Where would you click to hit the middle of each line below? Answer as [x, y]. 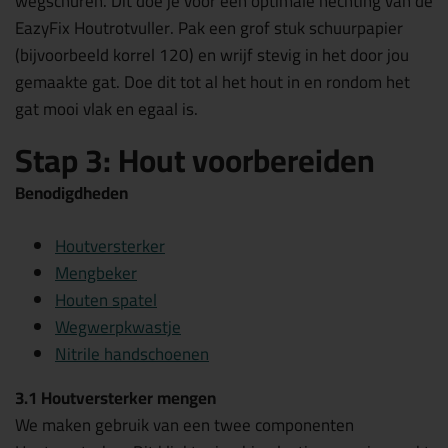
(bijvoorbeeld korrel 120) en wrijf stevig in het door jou [212, 54]
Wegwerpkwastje [118, 326]
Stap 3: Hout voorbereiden [195, 160]
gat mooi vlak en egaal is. [106, 108]
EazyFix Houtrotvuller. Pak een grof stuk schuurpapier [209, 27]
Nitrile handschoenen [132, 353]
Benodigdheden [71, 193]
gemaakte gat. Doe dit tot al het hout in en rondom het [212, 81]
